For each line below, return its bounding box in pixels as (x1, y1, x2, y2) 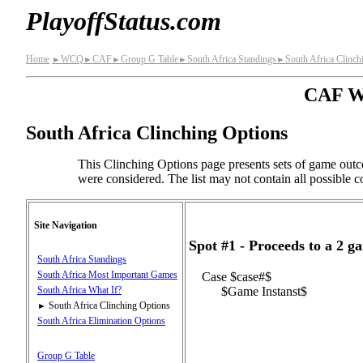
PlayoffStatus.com (26, 6, 221, 36)
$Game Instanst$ (202, 284, 307, 298)
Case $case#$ (202, 269, 271, 284)
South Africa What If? (37, 284, 122, 296)
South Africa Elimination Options (37, 314, 165, 327)
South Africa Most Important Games (37, 268, 177, 280)
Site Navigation (34, 219, 97, 231)
